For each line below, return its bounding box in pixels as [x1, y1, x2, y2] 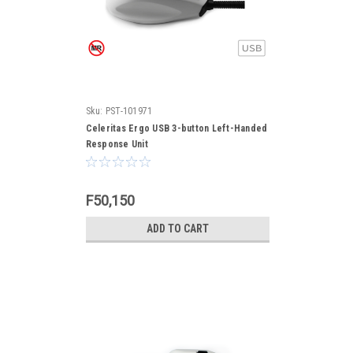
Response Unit [85, 139, 148, 150]
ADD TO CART [146, 222, 209, 235]
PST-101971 [105, 106, 153, 117]
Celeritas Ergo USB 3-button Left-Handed [85, 123, 268, 134]
